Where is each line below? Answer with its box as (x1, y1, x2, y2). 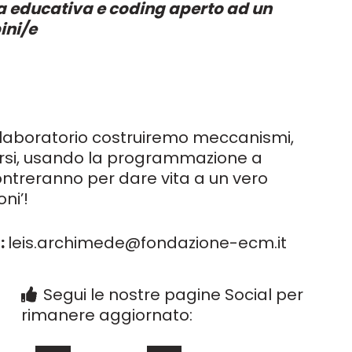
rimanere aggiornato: (20, 304, 192, 326)
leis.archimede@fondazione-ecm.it (8, 232, 287, 254)
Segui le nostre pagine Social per (42, 284, 303, 306)
